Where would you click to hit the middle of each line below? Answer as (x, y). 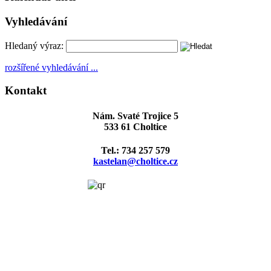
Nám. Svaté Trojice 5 (135, 116)
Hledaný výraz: (34, 45)
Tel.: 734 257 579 (135, 150)
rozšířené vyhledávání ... (51, 67)
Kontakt (26, 91)
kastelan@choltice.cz (135, 161)
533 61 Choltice (135, 126)
